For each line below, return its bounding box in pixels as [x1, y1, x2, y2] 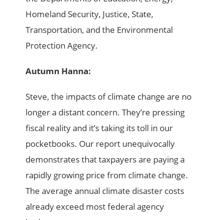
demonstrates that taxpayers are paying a [26, 153, 185, 165]
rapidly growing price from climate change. [26, 169, 189, 181]
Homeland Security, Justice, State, [26, 8, 154, 20]
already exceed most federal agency [26, 200, 165, 212]
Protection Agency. [26, 39, 98, 51]
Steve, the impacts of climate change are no [26, 90, 192, 102]
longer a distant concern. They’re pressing [26, 106, 185, 118]
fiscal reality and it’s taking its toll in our [26, 122, 173, 134]
